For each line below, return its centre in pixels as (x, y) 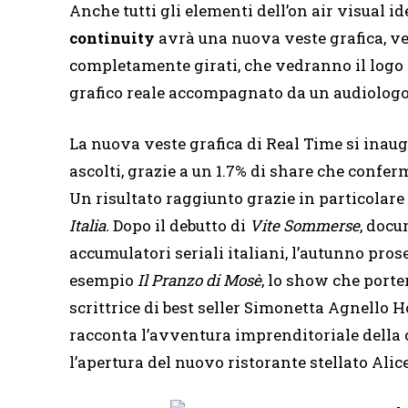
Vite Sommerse (305, 226)
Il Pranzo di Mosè (199, 280)
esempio (103, 280)
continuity (114, 38)
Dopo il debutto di (181, 226)
